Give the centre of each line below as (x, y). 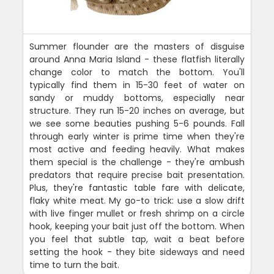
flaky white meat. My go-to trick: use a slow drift (137, 200)
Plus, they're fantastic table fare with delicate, (137, 187)
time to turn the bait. (75, 265)
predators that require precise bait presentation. (137, 175)
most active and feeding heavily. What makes (137, 149)
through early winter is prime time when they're (137, 136)
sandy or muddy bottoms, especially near (137, 98)
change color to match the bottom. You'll (137, 72)
